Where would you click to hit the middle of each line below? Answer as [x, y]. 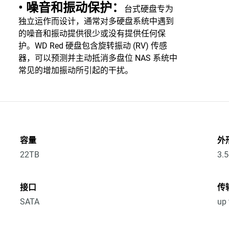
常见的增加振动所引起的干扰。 [75, 70]
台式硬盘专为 [148, 9]
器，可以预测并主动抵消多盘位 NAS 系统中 [98, 58]
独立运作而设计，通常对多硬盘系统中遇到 [96, 21]
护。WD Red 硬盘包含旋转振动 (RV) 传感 [93, 46]
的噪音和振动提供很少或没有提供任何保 [92, 33]
